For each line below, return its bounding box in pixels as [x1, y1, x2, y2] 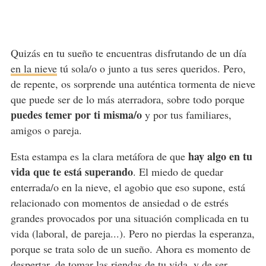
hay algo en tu [188, 148, 252, 164]
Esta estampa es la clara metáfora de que [10, 148, 188, 163]
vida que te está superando [10, 163, 133, 179]
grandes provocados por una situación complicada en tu [10, 210, 249, 225]
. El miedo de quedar [132, 164, 223, 179]
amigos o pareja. [10, 122, 82, 137]
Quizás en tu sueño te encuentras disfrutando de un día [10, 45, 246, 60]
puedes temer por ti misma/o [10, 106, 142, 122]
